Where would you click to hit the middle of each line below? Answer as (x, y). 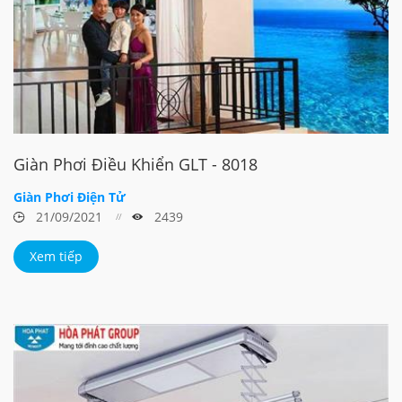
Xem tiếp (56, 256)
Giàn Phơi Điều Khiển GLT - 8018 (135, 164)
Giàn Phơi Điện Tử (70, 197)
